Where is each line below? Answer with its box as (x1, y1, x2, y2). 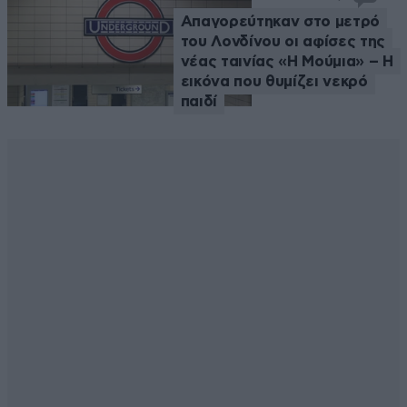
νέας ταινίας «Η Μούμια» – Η (180, 54, 393, 70)
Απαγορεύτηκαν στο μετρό (180, 14, 380, 30)
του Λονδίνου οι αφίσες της (180, 34, 385, 50)
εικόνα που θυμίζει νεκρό (180, 74, 368, 90)
